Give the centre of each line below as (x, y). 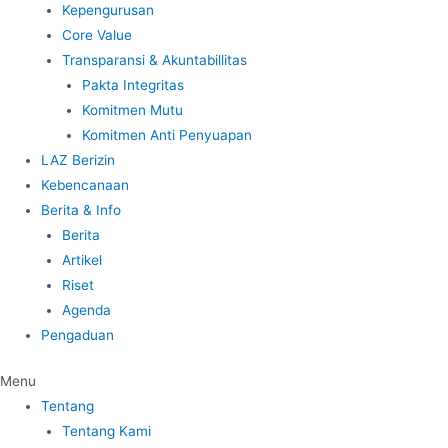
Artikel (81, 260)
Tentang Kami (106, 430)
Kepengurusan (107, 10)
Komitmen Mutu (133, 110)
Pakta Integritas (133, 85)
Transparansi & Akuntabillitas (154, 60)
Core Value (96, 35)
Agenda (86, 310)
